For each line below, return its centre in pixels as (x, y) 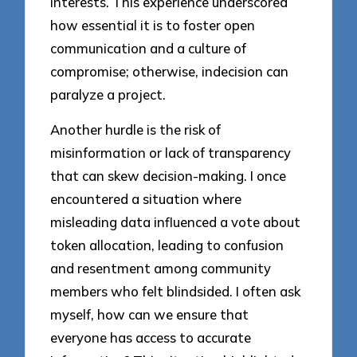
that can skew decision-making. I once (169, 176)
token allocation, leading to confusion (167, 245)
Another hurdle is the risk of (136, 130)
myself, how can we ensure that (150, 315)
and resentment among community (161, 269)
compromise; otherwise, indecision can (170, 71)
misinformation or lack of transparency (171, 153)
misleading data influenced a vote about (176, 222)
